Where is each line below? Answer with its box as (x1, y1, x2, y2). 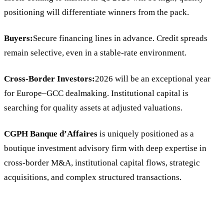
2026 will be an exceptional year (95, 73, 210, 83)
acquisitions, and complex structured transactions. (4, 172, 181, 182)
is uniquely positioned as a (97, 128, 194, 138)
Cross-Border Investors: (4, 73, 95, 83)
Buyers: (4, 33, 33, 43)
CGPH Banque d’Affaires (4, 128, 97, 138)
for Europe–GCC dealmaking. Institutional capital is (4, 88, 188, 98)
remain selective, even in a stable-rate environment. (4, 47, 186, 57)
